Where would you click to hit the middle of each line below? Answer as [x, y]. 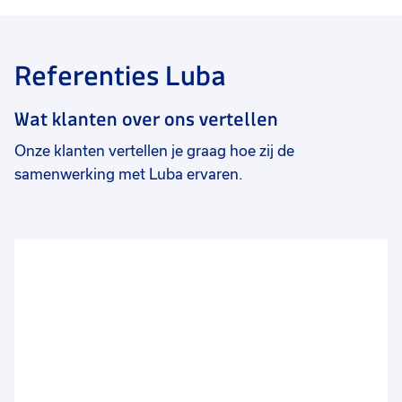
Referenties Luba [120, 76]
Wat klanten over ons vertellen [146, 119]
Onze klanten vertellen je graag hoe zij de [154, 151]
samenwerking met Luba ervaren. [129, 175]
